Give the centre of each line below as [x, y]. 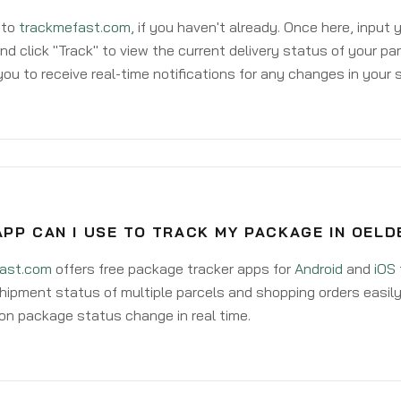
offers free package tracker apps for [173, 269]
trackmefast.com [74, 27]
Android [318, 269]
